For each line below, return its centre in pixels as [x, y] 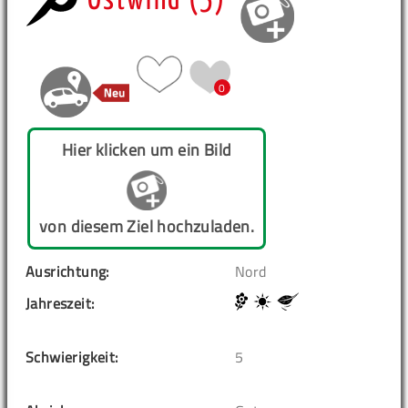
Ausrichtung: [67, 272]
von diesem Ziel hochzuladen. [147, 227]
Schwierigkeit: [72, 357]
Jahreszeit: [60, 304]
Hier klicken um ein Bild [147, 150]
